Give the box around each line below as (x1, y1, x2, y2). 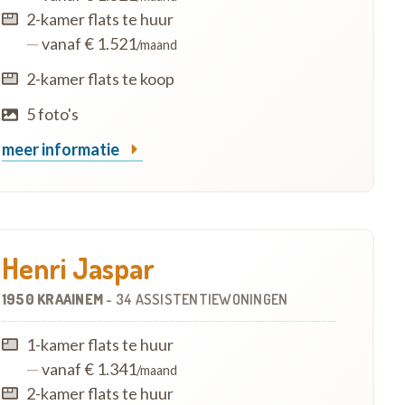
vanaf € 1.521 (38, 33, 137, 53)
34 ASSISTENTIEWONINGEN (115, 289, 288, 308)
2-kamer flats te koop (25, 68, 174, 89)
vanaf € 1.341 (38, 358, 137, 379)
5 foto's (25, 103, 79, 124)
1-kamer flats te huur (25, 334, 174, 354)
